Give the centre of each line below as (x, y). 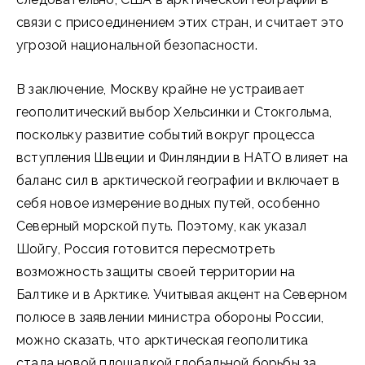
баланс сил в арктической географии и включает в (178, 180)
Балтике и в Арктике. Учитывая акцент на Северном (182, 295)
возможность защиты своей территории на (156, 272)
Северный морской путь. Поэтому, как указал (162, 226)
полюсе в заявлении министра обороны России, (170, 317)
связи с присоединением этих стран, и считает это (180, 22)
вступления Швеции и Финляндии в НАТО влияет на (182, 158)
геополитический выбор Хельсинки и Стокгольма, (174, 112)
